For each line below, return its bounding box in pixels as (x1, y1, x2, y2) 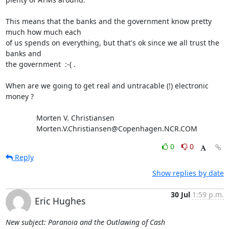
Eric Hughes (34, 195, 85, 207)
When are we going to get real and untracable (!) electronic (5, 81, 209, 90)
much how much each (5, 27, 83, 37)
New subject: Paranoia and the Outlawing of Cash (5, 217, 165, 227)
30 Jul (170, 190, 190, 199)
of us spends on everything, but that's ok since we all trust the (5, 38, 219, 48)
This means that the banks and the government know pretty (5, 16, 212, 26)
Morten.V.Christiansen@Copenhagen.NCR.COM (36, 124, 197, 133)
